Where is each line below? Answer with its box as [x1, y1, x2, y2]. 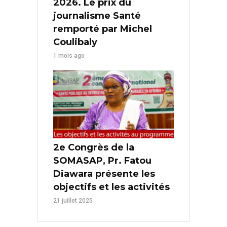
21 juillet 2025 [53, 197, 93, 204]
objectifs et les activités [53, 181, 170, 193]
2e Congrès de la [53, 141, 134, 153]
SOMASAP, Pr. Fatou [53, 155, 152, 166]
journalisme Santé [53, 10, 141, 21]
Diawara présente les [53, 168, 155, 179]
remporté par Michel [53, 23, 152, 34]
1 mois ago [53, 52, 85, 59]
